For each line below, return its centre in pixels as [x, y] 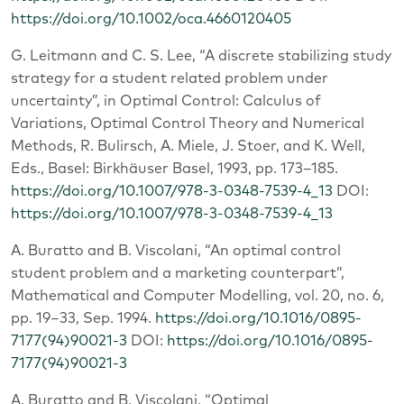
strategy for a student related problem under [170, 78]
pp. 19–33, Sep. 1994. [83, 318]
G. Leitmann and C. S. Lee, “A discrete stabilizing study [201, 55]
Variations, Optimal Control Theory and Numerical [188, 123]
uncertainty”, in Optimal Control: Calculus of [166, 101]
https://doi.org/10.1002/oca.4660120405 [151, 18]
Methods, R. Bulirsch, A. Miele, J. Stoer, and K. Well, [188, 146]
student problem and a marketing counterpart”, [178, 273]
